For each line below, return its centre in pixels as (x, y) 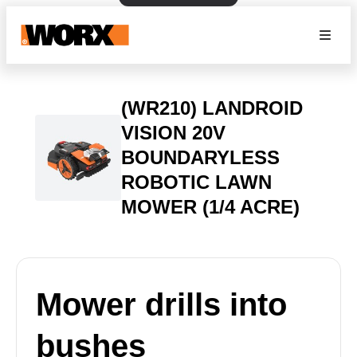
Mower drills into (161, 304)
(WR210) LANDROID (212, 108)
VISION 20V (173, 133)
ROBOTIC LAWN (196, 182)
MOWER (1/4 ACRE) (210, 207)
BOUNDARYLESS (200, 157)
